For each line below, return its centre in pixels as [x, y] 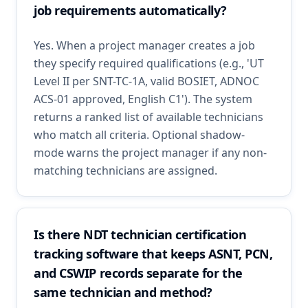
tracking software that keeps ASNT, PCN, [153, 254]
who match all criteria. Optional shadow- [139, 135]
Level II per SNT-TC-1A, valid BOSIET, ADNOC [146, 81]
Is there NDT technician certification [140, 234]
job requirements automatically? [130, 10]
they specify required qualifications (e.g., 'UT [149, 63]
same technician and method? [123, 292]
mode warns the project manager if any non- [150, 153]
